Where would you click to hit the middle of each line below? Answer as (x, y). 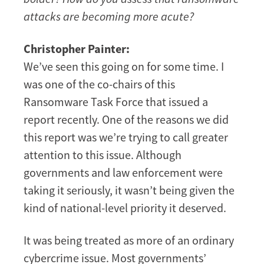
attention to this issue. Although (103, 155)
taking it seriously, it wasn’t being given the (129, 190)
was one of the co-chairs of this (99, 84)
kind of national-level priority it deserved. (125, 208)
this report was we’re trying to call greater (126, 137)
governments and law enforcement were (123, 173)
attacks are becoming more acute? (109, 16)
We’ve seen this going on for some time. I (124, 67)
